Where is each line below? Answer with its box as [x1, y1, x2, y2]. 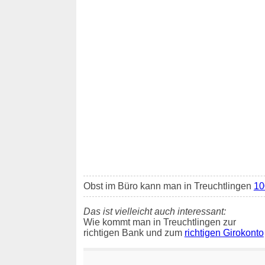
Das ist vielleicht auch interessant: [83, 206, 226, 216]
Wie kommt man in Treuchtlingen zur [83, 216, 236, 227]
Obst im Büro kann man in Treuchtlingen [83, 180, 254, 191]
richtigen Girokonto [184, 227, 264, 238]
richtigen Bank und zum [83, 227, 185, 238]
